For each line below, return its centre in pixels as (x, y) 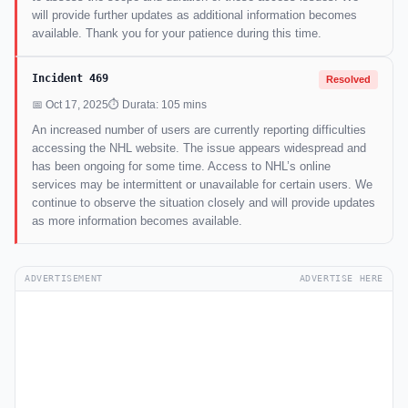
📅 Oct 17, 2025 (70, 105)
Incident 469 (70, 79)
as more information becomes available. (137, 221)
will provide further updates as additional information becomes (194, 15)
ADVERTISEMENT (64, 279)
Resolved (348, 80)
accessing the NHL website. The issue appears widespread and (199, 148)
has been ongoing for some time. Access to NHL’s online (181, 167)
